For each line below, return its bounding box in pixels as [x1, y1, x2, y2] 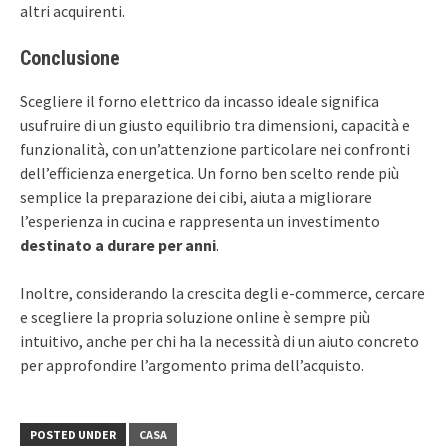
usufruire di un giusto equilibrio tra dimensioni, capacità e [20, 114, 410, 135]
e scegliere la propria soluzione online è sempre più [20, 306, 370, 327]
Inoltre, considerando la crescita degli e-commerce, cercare [20, 282, 425, 303]
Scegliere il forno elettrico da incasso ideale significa [20, 90, 379, 111]
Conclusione [20, 45, 120, 70]
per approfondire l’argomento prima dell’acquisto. [20, 354, 364, 375]
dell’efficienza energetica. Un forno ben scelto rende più [20, 162, 399, 183]
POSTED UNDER [30, 426, 116, 442]
